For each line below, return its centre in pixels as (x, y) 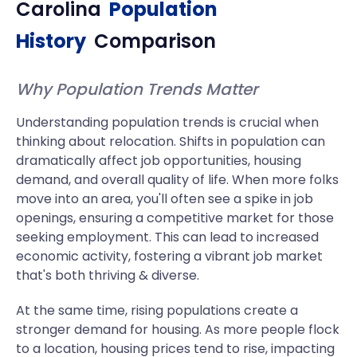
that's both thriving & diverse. (108, 275)
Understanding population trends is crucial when (167, 122)
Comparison (155, 41)
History (51, 41)
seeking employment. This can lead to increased (167, 237)
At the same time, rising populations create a (157, 310)
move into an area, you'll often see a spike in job (165, 199)
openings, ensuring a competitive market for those (175, 218)
